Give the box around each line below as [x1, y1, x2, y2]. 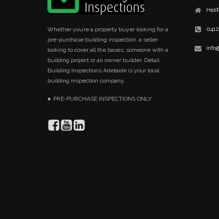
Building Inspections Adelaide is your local [47, 67, 159, 74]
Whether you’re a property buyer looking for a [47, 26, 168, 33]
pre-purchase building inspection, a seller [47, 36, 158, 43]
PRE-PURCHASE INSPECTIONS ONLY [53, 95, 152, 102]
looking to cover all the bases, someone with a [47, 46, 168, 53]
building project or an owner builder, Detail [47, 57, 159, 64]
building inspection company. [47, 77, 125, 84]
